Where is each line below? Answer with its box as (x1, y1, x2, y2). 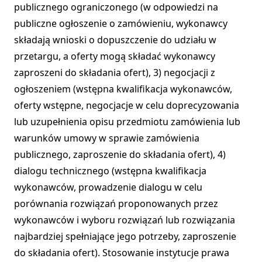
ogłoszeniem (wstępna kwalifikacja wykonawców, (14, 82, 232, 96)
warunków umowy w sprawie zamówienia (14, 132, 199, 145)
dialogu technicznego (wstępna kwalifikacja (14, 164, 206, 178)
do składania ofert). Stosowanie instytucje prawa (14, 246, 229, 260)
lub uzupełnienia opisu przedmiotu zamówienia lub (14, 115, 240, 129)
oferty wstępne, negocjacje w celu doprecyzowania (14, 99, 239, 112)
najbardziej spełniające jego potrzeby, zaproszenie (14, 230, 236, 243)
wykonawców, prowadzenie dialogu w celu (14, 181, 202, 194)
